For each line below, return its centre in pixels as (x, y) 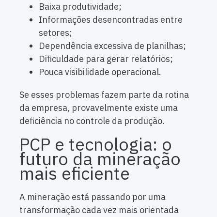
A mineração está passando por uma (93, 197)
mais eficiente (75, 173)
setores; (55, 33)
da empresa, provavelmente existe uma (99, 108)
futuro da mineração (100, 159)
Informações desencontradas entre (111, 20)
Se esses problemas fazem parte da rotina (104, 95)
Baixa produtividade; (80, 7)
